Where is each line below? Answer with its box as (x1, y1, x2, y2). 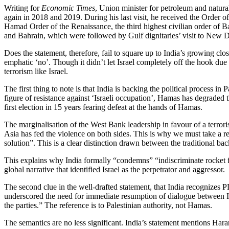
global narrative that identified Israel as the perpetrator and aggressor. (4, 165, 225, 174)
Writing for (4, 3, 41, 12)
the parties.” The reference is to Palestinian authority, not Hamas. (4, 200, 212, 210)
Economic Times (41, 3, 95, 12)
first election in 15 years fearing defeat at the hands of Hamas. (4, 102, 202, 111)
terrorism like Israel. (4, 66, 68, 76)
